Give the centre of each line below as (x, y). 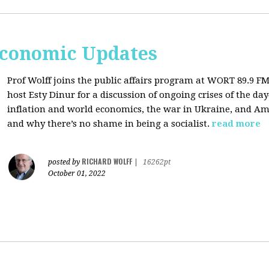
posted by (65, 162)
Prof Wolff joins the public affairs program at (106, 80)
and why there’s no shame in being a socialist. (108, 124)
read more (236, 124)
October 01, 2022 (77, 174)
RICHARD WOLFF (107, 161)
